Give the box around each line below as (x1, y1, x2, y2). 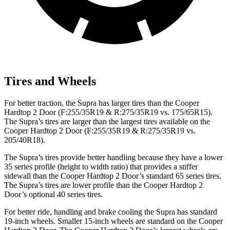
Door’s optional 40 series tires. (4, 190, 103, 199)
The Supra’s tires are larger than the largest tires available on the (4, 117, 210, 126)
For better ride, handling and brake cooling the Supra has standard (4, 207, 217, 217)
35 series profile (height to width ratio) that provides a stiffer (4, 162, 198, 171)
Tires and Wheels (4, 74, 96, 88)
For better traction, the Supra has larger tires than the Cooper (4, 99, 199, 108)
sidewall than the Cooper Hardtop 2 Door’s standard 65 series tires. (4, 171, 221, 181)
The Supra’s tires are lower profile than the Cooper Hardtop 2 (4, 181, 203, 190)
